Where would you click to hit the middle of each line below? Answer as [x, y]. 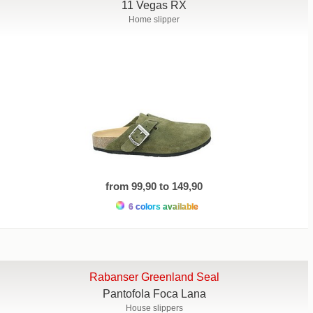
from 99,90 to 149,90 [154, 186]
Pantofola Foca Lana [154, 293]
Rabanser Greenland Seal [154, 277]
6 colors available [162, 206]
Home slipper [154, 20]
